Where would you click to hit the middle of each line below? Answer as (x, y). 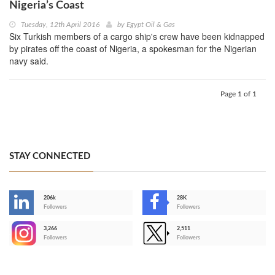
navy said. (29, 60)
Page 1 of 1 (238, 94)
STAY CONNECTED (50, 156)
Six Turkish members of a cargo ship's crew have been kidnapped (137, 36)
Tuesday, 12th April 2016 (60, 24)
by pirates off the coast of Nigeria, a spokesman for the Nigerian (133, 48)
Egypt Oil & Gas (151, 24)
